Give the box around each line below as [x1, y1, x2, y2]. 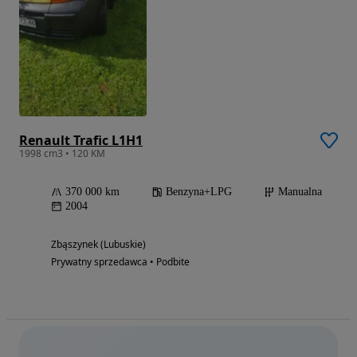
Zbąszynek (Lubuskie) [51, 237, 146, 251]
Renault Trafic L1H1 [19, 131, 143, 149]
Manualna [278, 185, 322, 198]
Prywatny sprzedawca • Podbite [51, 254, 190, 269]
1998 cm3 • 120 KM [19, 146, 105, 160]
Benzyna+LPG [166, 185, 232, 198]
